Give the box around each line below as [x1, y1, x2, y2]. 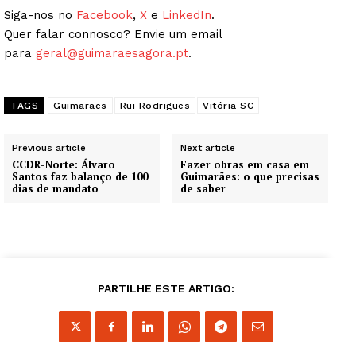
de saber [180, 181, 226, 196]
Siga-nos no [4, 8, 76, 23]
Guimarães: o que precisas [180, 169, 320, 184]
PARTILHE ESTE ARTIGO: [98, 282, 234, 296]
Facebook [76, 8, 133, 23]
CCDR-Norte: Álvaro [12, 157, 115, 172]
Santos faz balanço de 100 [12, 169, 148, 184]
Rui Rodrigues [119, 100, 190, 112]
